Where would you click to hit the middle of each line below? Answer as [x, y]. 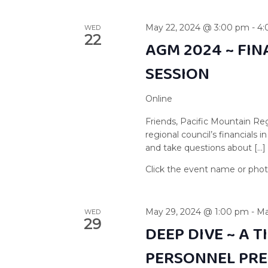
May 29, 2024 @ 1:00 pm [197, 211]
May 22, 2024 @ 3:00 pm [198, 27]
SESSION [178, 74]
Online [159, 98]
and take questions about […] [206, 147]
